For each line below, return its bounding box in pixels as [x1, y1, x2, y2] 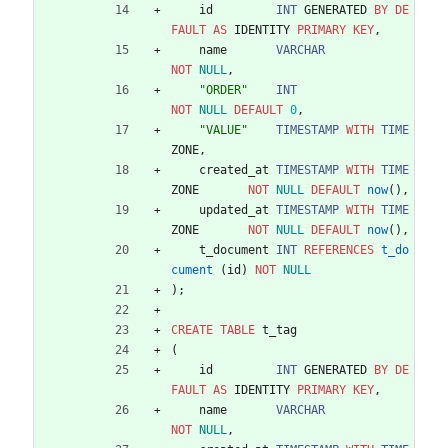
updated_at [199, 202, 269, 217]
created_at [199, 162, 269, 177]
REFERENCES [304, 242, 374, 257]
